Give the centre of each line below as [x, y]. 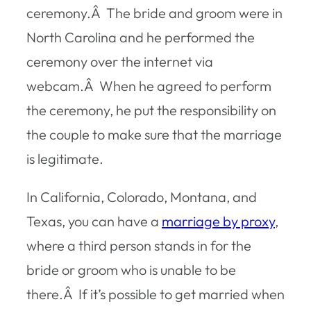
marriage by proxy [218, 221]
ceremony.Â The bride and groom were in [154, 12]
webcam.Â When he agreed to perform [149, 85]
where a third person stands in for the [139, 245]
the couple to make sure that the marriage [154, 134]
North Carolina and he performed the [141, 37]
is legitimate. [65, 158]
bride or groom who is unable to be [131, 269]
